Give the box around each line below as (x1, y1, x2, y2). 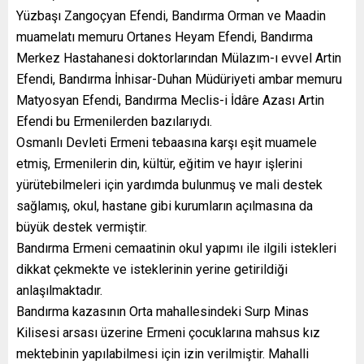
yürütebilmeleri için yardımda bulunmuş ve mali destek (16, 176, 323, 193)
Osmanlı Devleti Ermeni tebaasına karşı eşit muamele (16, 134, 317, 150)
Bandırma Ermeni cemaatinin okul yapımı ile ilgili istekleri (16, 240, 336, 256)
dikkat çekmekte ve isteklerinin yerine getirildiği (16, 261, 288, 277)
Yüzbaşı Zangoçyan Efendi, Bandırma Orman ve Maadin (16, 7, 326, 24)
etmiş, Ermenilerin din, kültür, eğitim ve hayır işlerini (16, 155, 302, 171)
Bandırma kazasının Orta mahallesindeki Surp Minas (16, 303, 309, 319)
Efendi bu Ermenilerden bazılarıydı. (16, 113, 212, 129)
